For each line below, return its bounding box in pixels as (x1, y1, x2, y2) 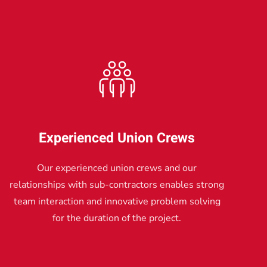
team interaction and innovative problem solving (13, 194, 221, 208)
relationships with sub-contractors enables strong (10, 178, 224, 191)
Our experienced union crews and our (37, 161, 197, 175)
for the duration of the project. (52, 211, 181, 225)
